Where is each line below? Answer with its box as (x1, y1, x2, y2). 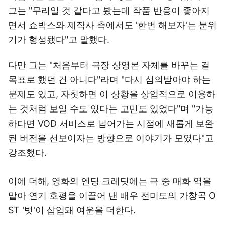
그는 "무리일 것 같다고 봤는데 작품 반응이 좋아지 (8, 5, 210, 16)
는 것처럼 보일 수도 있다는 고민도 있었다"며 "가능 (8, 103, 213, 114)
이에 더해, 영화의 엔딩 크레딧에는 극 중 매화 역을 (8, 176, 211, 186)
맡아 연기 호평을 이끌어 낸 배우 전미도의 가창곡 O (8, 190, 216, 201)
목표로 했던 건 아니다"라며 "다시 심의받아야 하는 (8, 74, 211, 85)
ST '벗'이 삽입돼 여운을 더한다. (8, 205, 136, 215)
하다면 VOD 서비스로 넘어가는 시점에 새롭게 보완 (8, 118, 214, 129)
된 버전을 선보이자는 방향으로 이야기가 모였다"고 (8, 133, 214, 143)
